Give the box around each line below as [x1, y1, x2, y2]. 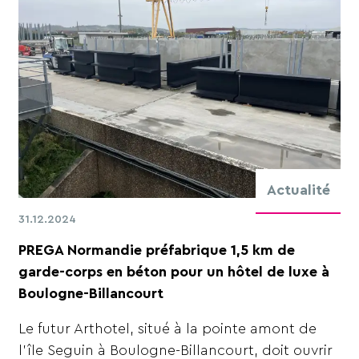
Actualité [266, 183, 330, 198]
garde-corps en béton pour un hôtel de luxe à [18, 264, 330, 279]
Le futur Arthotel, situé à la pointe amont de [18, 321, 317, 337]
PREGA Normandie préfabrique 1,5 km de [18, 242, 296, 257]
